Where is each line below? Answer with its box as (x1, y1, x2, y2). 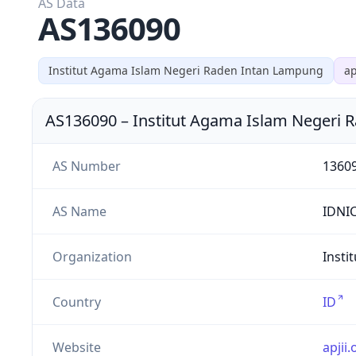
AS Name (52, 202, 106, 220)
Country (52, 292, 101, 311)
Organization (52, 247, 132, 265)
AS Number (52, 157, 121, 175)
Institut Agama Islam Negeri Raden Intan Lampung (48, 62, 323, 78)
